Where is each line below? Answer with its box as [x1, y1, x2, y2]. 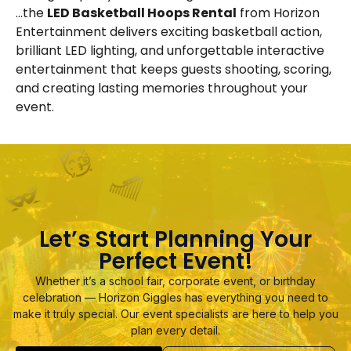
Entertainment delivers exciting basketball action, [16, 23, 322, 42]
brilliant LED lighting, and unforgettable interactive [16, 42, 324, 60]
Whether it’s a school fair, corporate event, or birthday [35, 274, 316, 288]
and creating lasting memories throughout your [16, 79, 308, 98]
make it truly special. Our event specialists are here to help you [13, 307, 338, 321]
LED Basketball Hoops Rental [47, 4, 237, 23]
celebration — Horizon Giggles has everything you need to [23, 291, 328, 305]
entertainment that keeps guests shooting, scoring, [16, 60, 331, 79]
